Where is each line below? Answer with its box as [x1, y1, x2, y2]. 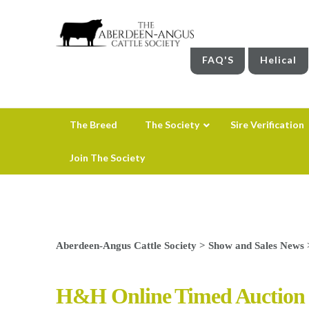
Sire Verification [230, 118, 304, 130]
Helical [260, 53, 297, 66]
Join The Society [69, 151, 145, 163]
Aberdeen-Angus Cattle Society [55, 239, 197, 251]
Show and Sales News [208, 239, 304, 251]
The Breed [69, 118, 117, 130]
